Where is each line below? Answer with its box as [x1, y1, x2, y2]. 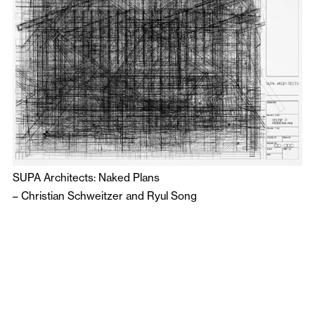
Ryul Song [147, 188, 197, 202]
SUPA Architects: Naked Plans [13, 170, 160, 184]
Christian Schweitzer [21, 188, 123, 202]
